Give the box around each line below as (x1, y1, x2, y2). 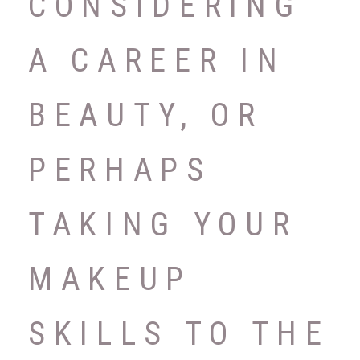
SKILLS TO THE (28, 314, 330, 353)
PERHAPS (28, 150, 212, 189)
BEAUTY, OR (28, 96, 264, 134)
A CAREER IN (28, 41, 286, 80)
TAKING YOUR (28, 205, 298, 243)
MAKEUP (28, 260, 193, 298)
